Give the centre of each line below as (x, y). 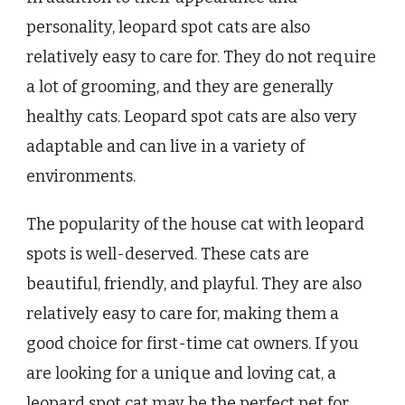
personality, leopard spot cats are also (168, 28)
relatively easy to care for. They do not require (201, 57)
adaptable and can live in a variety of (165, 147)
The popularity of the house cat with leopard (195, 225)
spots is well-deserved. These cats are (168, 254)
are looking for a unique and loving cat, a (181, 374)
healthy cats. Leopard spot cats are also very (192, 117)
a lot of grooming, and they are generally (180, 87)
